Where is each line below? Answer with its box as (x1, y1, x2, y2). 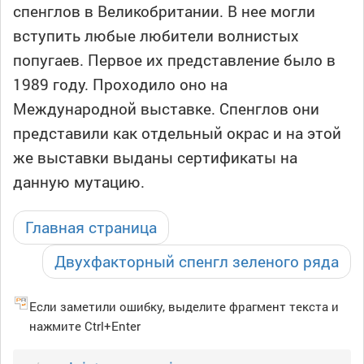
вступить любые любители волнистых (13, 25, 299, 46)
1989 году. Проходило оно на (13, 74, 227, 95)
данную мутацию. (13, 171, 145, 193)
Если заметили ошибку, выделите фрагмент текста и (29, 298, 339, 315)
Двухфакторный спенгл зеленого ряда (54, 251, 339, 272)
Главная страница (25, 217, 157, 238)
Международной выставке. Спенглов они (13, 98, 319, 119)
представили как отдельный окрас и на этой (13, 123, 341, 144)
